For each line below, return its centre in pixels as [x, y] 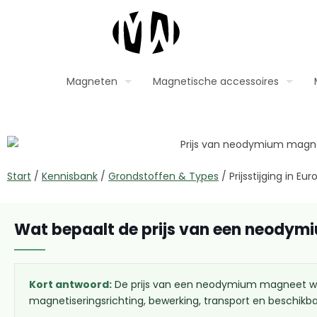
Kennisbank [70, 176]
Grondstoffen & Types [163, 176]
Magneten [92, 81]
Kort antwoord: [70, 284]
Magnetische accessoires [216, 81]
